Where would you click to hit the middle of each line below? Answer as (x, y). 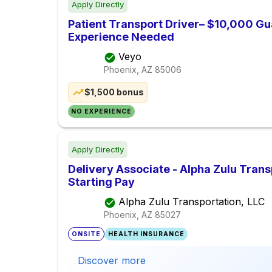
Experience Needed (121, 37)
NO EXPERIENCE (102, 112)
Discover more (112, 261)
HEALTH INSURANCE (146, 234)
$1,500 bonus (114, 92)
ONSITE (87, 234)
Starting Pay (101, 182)
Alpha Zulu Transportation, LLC (192, 202)
